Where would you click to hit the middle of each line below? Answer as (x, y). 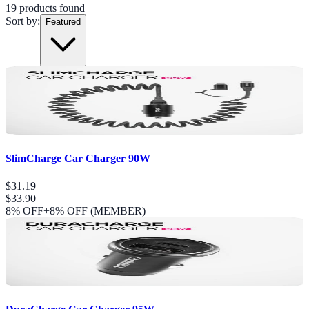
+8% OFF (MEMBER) (94, 210)
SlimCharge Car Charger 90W (78, 159)
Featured (63, 21)
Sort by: (23, 21)
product (34, 8)
